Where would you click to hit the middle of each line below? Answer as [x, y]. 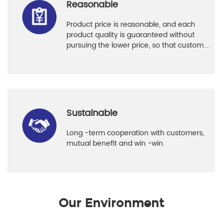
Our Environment [111, 203]
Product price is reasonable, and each [131, 24]
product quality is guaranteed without [131, 35]
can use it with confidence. [112, 55]
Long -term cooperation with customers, [136, 133]
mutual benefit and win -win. [116, 143]
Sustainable [92, 113]
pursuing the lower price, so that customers [140, 45]
